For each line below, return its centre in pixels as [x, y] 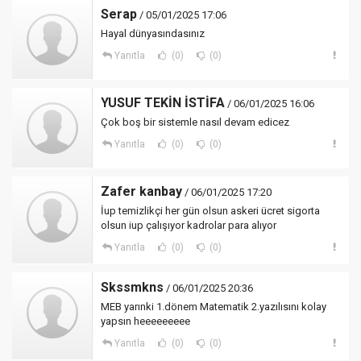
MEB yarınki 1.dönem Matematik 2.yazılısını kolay [214, 307]
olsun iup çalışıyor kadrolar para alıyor [189, 225]
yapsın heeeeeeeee [145, 321]
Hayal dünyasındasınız [153, 33]
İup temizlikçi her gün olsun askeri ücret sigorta [210, 211]
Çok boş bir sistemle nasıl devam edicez [195, 122]
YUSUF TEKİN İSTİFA [163, 103]
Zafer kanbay [141, 191]
